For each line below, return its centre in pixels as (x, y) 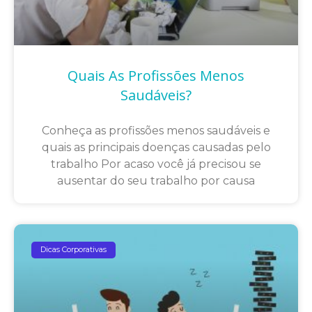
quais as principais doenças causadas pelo (156, 147)
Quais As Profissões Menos (156, 75)
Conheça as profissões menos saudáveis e (156, 130)
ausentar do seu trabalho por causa (156, 180)
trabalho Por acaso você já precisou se (156, 164)
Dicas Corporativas (74, 250)
